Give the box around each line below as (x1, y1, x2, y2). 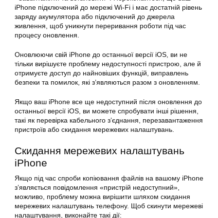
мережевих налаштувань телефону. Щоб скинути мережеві (15, 202, 203, 210)
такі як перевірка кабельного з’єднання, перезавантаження (15, 116, 203, 125)
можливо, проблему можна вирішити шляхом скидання (15, 193, 190, 201)
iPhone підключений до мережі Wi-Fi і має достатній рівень (15, 3, 202, 12)
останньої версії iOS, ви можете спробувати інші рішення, (15, 107, 199, 115)
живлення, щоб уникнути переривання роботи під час (15, 22, 186, 30)
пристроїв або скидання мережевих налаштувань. (15, 126, 174, 134)
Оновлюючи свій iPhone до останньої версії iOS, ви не (15, 51, 187, 59)
